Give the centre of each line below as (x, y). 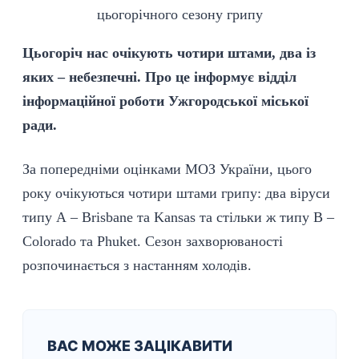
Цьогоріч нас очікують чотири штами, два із (169, 53)
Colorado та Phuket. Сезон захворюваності (153, 241)
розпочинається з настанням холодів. (137, 265)
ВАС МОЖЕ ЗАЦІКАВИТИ (140, 346)
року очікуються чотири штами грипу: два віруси (176, 193)
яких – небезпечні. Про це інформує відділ (159, 77)
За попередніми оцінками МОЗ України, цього (167, 169)
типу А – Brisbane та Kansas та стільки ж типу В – (178, 217)
